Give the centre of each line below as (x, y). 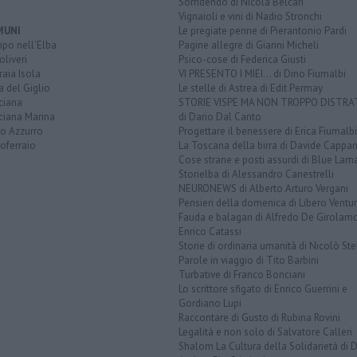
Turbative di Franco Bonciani (242, 274)
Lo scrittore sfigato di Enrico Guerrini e (263, 288)
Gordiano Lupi (210, 303)
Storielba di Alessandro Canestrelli (256, 174)
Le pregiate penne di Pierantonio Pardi (263, 30)
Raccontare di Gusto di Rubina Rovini (259, 317)
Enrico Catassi (210, 231)
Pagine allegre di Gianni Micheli (249, 45)
